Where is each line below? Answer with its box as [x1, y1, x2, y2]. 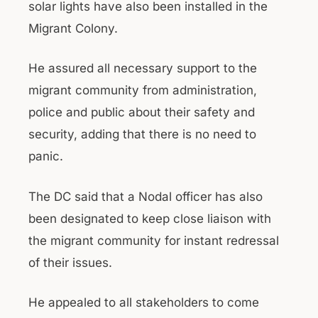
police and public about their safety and [28, 105, 255, 119]
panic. [28, 149, 63, 163]
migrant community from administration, [28, 83, 257, 97]
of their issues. [28, 255, 119, 270]
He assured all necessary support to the [28, 61, 257, 75]
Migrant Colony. [28, 21, 118, 35]
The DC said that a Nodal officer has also [28, 189, 263, 204]
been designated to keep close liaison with [28, 211, 271, 226]
